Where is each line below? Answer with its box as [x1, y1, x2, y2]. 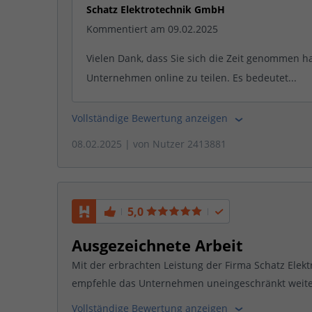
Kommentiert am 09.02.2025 [86, 22, 218, 36]
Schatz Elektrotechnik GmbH [86, 3, 225, 17]
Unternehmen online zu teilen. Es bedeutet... [86, 71, 297, 85]
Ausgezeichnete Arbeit [72, 235, 243, 256]
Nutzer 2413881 [153, 136, 226, 150]
